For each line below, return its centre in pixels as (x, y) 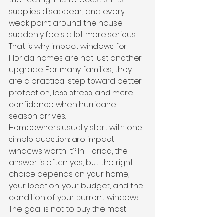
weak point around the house (67, 23)
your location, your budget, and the (77, 186)
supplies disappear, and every (68, 11)
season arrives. (37, 116)
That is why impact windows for (69, 46)
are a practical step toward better (76, 81)
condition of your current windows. (76, 197)
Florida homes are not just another (76, 58)
